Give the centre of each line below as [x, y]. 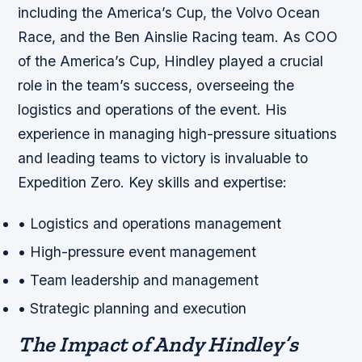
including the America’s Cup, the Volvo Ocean [169, 12]
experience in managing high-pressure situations [178, 133]
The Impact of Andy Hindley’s [158, 344]
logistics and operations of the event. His [153, 109]
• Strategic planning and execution [133, 309]
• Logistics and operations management [150, 223]
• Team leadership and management [139, 280]
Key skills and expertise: [208, 182]
